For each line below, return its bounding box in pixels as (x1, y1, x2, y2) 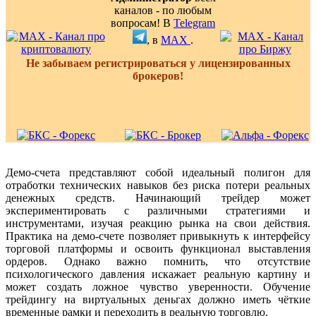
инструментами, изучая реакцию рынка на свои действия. (6, 217, 310, 230)
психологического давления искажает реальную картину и (6, 268, 310, 281)
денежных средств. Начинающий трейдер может (6, 192, 310, 205)
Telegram (174, 17, 215, 30)
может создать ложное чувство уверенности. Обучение (6, 281, 310, 293)
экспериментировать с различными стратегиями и (6, 205, 310, 217)
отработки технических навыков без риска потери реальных (6, 179, 310, 192)
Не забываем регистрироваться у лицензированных (25, 57, 291, 70)
